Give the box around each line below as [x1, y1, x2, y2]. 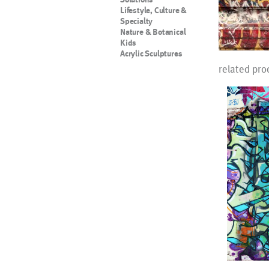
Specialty [120, 16, 153, 26]
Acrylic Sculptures [120, 49, 183, 58]
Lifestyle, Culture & [120, 5, 187, 15]
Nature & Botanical [120, 27, 186, 37]
